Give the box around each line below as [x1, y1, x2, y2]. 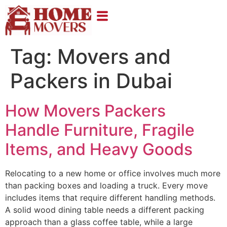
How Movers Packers [5, 100, 166, 121]
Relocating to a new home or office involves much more [5, 168, 220, 178]
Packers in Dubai [10, 68, 172, 93]
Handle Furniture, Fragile [5, 120, 195, 140]
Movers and [57, 44, 171, 69]
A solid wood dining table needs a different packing [5, 204, 204, 215]
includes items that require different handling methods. [5, 192, 215, 203]
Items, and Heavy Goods [5, 139, 193, 159]
